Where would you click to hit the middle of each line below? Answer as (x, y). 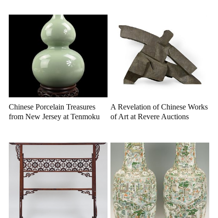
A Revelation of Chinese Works (159, 107)
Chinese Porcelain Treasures (52, 107)
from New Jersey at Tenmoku (54, 117)
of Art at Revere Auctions (150, 117)
